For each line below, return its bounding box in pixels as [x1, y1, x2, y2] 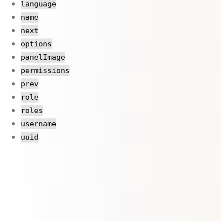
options [21, 39, 52, 48]
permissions [21, 66, 70, 75]
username [21, 119, 56, 128]
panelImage [21, 52, 65, 62]
